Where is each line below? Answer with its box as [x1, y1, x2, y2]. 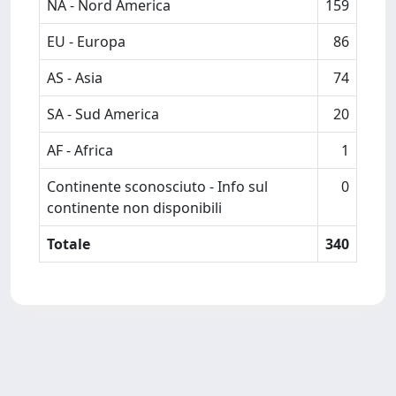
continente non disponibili [47, 198, 222, 217]
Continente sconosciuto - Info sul [47, 177, 268, 196]
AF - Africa [47, 141, 113, 160]
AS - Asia [47, 68, 103, 88]
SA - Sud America [47, 104, 159, 124]
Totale [47, 234, 90, 254]
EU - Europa [47, 32, 126, 51]
